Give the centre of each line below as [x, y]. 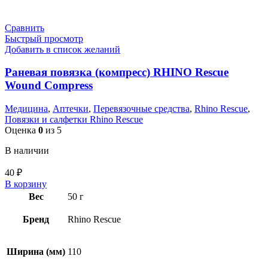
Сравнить [25, 28]
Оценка [22, 130]
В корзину [26, 184]
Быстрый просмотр [44, 38]
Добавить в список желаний [63, 49]
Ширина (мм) [36, 252]
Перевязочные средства [141, 109]
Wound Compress [49, 86]
